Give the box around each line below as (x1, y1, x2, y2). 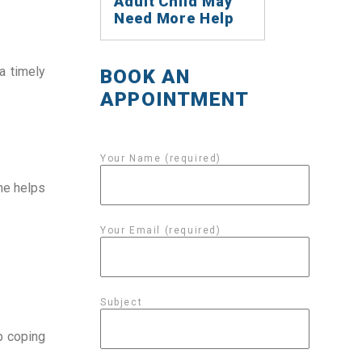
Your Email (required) (100, 225, 221, 236)
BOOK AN (100, 65, 191, 88)
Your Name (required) (100, 153, 221, 164)
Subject (100, 297, 143, 308)
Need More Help (114, 10, 234, 27)
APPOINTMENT (100, 88, 250, 111)
